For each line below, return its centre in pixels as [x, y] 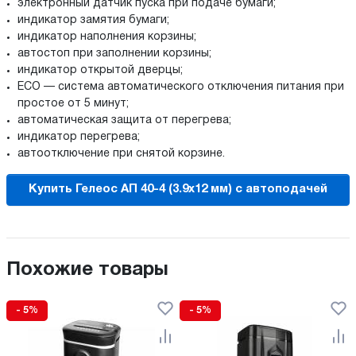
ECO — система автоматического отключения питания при [181, 87]
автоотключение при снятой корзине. [121, 153]
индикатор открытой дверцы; [100, 70]
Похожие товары [87, 270]
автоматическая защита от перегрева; [124, 120]
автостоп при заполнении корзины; [114, 53]
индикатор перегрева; [79, 137]
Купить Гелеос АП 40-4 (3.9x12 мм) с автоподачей [178, 190]
